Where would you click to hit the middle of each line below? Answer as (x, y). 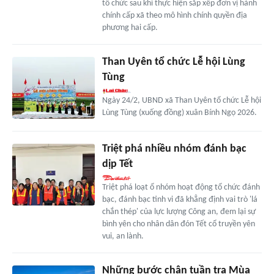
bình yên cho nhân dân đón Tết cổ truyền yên (178, 224)
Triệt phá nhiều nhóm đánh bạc (174, 149)
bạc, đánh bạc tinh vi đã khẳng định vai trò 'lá (180, 200)
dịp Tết (117, 165)
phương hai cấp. (130, 28)
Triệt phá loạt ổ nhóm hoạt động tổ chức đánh (181, 188)
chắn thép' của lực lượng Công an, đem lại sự (179, 212)
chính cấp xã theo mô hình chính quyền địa (174, 16)
